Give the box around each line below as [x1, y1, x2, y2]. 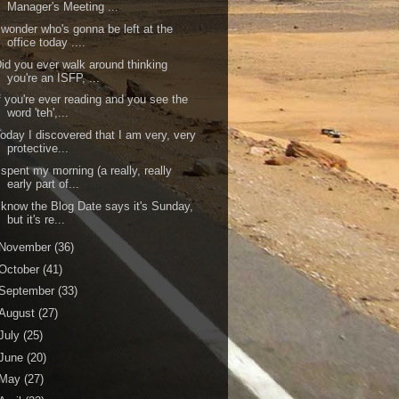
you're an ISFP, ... [7, 70, 101, 85]
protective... [7, 142, 69, 155]
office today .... [7, 35, 86, 49]
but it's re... [7, 212, 66, 226]
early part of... [7, 176, 80, 191]
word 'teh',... [7, 106, 69, 120]
